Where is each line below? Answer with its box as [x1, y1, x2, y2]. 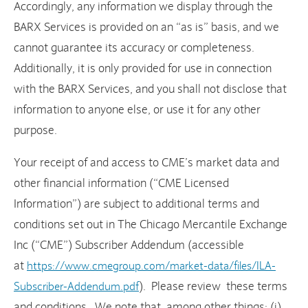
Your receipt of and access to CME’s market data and [14, 155, 279, 170]
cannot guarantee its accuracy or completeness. [14, 41, 254, 56]
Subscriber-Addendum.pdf [14, 280, 139, 294]
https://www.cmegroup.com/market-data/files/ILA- [27, 259, 276, 273]
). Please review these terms [139, 279, 287, 294]
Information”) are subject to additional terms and [14, 197, 259, 212]
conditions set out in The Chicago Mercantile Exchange [14, 217, 287, 232]
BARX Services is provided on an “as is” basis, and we [14, 20, 279, 35]
